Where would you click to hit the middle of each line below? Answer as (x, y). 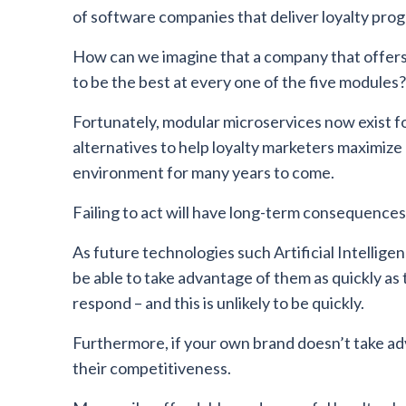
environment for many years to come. (203, 173)
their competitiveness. (152, 368)
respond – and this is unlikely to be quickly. (218, 303)
